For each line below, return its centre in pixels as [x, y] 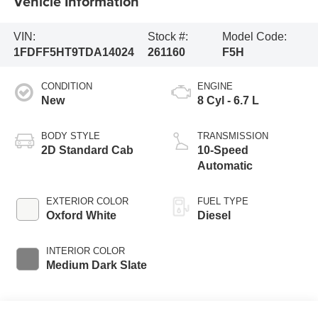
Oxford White [81, 215]
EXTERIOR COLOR [87, 201]
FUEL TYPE [223, 201]
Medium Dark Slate [96, 265]
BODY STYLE [70, 136]
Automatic [225, 165]
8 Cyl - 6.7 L [228, 100]
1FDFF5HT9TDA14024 [73, 52]
